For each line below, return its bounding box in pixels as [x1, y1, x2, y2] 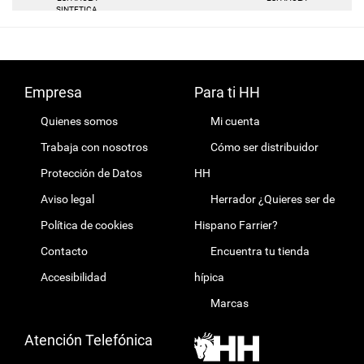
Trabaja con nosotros [41, 141, 148, 154]
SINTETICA [56, 5, 98, 15]
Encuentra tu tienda [210, 245, 310, 258]
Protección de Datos [41, 167, 142, 180]
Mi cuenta [210, 115, 260, 128]
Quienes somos [41, 115, 118, 128]
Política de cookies [41, 219, 133, 232]
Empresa [24, 84, 82, 102]
